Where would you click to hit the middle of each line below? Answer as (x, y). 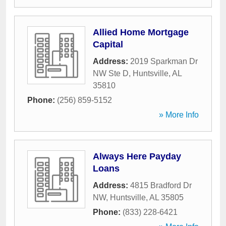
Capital (108, 44)
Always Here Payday (137, 156)
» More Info (179, 115)
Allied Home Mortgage (141, 32)
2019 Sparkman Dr (164, 61)
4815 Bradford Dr (161, 185)
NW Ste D (111, 73)
